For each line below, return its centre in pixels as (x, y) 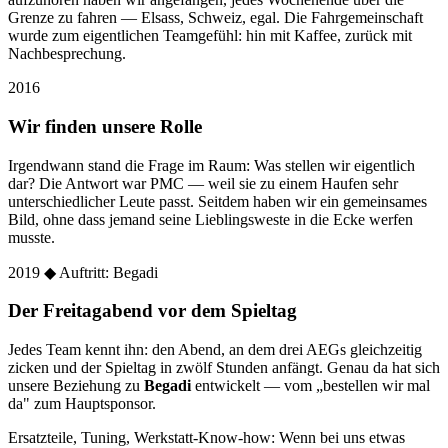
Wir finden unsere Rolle (105, 126)
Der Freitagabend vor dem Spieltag (152, 311)
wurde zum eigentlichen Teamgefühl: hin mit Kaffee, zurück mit (210, 36)
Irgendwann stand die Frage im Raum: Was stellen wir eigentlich (211, 165)
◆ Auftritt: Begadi (101, 272)
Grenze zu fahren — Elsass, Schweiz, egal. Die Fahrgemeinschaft (215, 18)
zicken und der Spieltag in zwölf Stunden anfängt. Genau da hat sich (224, 367)
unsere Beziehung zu (76, 385)
